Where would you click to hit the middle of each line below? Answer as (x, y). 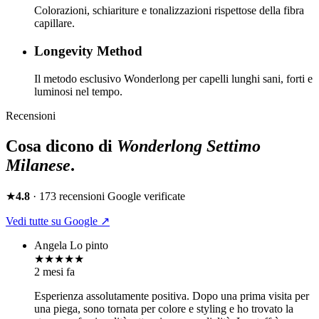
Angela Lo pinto (71, 245)
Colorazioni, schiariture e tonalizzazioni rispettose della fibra (169, 11)
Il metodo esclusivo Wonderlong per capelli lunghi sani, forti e (173, 78)
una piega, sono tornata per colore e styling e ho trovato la (164, 308)
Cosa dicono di (61, 146)
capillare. (54, 23)
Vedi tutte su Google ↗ (58, 221)
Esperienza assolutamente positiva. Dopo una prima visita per (172, 296)
